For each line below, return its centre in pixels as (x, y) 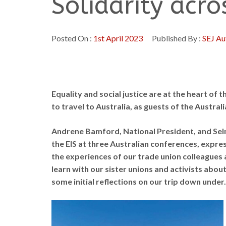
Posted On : (72, 38)
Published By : (176, 38)
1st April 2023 (118, 38)
